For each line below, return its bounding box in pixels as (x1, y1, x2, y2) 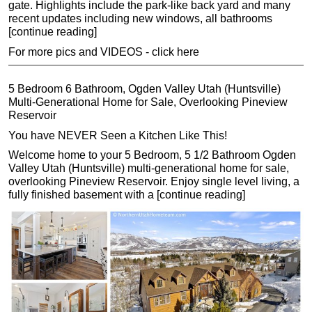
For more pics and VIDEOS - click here (8, 45, 199, 58)
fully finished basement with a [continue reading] (8, 189, 245, 201)
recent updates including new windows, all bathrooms (8, 13, 272, 25)
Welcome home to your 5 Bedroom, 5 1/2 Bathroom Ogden (8, 149, 296, 162)
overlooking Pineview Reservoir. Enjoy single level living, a (8, 175, 299, 188)
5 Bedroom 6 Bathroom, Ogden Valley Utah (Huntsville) (8, 83, 281, 95)
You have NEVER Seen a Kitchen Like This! (8, 129, 227, 141)
